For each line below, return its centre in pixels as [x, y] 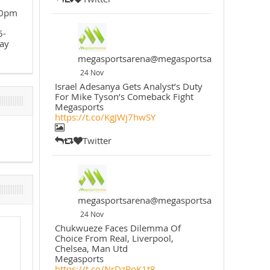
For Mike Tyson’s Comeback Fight [124, 96]
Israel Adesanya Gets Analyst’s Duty [128, 86]
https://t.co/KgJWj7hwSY [105, 117]
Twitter [98, 140]
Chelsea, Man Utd [91, 248]
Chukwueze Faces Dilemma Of [118, 228]
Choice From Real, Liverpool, [114, 238]
